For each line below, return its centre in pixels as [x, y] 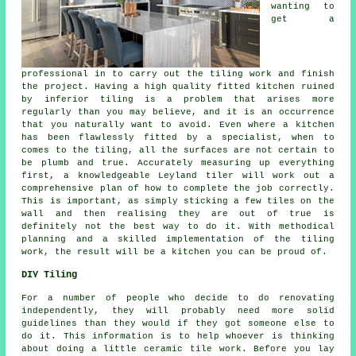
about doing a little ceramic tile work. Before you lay [178, 349]
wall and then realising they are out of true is [178, 214]
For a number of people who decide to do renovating [178, 298]
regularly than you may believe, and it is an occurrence [178, 112]
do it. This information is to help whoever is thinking [178, 337]
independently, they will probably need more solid [178, 311]
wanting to [303, 7]
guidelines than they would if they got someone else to [178, 324]
